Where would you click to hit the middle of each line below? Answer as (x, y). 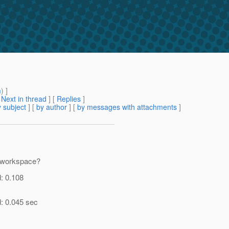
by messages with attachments (127, 107)
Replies (69, 99)
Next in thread (24, 99)
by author (52, 107)
